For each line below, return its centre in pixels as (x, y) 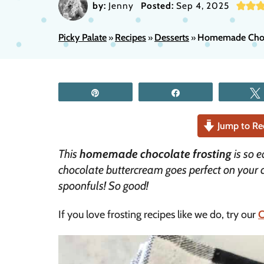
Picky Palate (82, 37)
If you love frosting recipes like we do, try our (158, 214)
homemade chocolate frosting (156, 154)
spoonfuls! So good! (103, 185)
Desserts (172, 37)
